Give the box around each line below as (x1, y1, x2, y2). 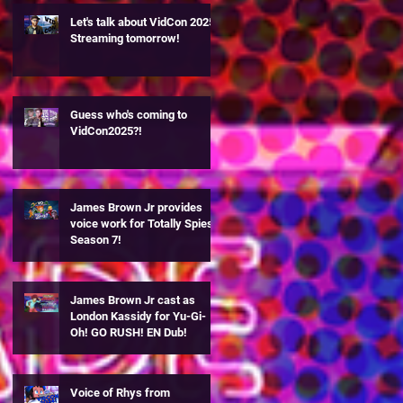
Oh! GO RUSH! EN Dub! (70, 325, 187, 339)
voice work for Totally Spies (70, 216, 213, 230)
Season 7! (70, 232, 121, 246)
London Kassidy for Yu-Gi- (70, 309, 206, 323)
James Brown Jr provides (70, 200, 202, 214)
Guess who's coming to (70, 107, 187, 121)
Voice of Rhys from (70, 385, 170, 399)
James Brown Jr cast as (70, 292, 195, 307)
